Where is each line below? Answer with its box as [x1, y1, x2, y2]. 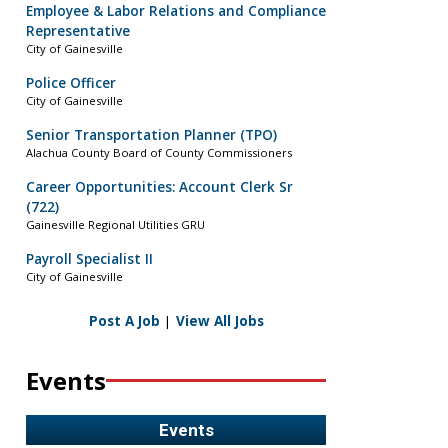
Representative [26, 22, 130, 41]
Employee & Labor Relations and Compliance [26, 2, 326, 21]
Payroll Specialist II [26, 250, 153, 269]
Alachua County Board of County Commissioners [26, 145, 292, 161]
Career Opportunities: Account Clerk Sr [26, 178, 293, 197]
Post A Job [88, 311, 160, 330]
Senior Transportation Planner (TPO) [26, 126, 277, 145]
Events [26, 363, 106, 397]
